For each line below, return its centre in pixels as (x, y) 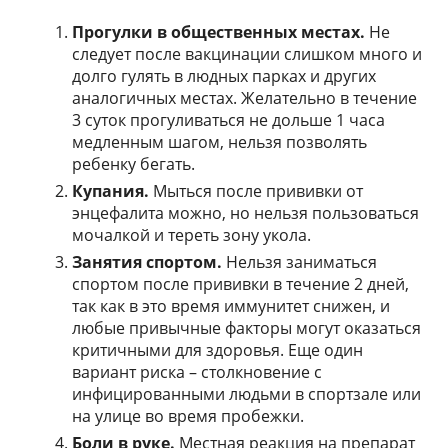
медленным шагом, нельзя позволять (220, 142)
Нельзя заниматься (302, 262)
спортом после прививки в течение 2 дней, (241, 284)
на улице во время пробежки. (188, 416)
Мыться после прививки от (258, 191)
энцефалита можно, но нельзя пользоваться (246, 213)
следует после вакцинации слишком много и (247, 54)
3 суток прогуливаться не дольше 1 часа (229, 120)
